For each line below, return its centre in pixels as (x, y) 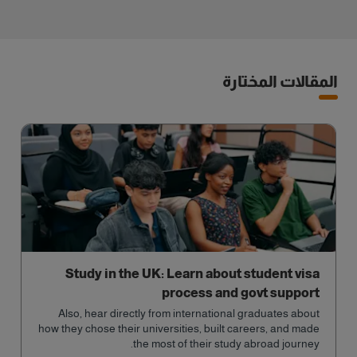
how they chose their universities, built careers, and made (179, 328)
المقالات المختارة (280, 81)
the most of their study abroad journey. (226, 343)
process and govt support (241, 293)
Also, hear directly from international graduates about (189, 313)
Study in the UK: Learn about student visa (192, 274)
